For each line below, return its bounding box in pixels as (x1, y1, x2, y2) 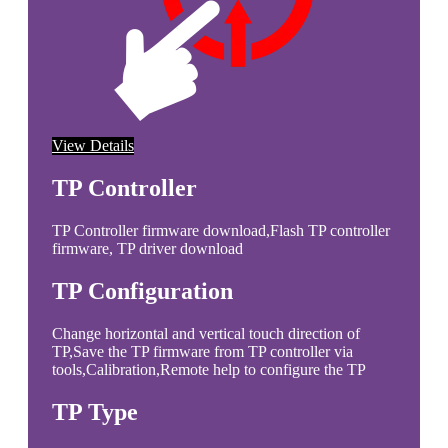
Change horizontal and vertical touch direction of (52, 324, 360, 342)
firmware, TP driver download (52, 239, 243, 257)
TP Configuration (52, 277, 233, 304)
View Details (52, 137, 134, 155)
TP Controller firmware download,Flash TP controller (52, 221, 390, 239)
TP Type (52, 398, 138, 425)
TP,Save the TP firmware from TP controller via (52, 342, 353, 360)
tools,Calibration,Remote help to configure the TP (52, 360, 366, 378)
